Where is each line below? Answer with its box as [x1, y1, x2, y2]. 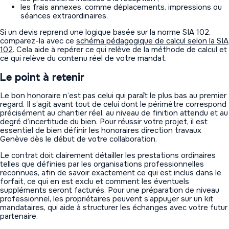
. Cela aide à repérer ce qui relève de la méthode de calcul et [13, 44, 227, 55]
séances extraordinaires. [20, 10, 108, 21]
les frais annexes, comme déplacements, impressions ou [20, 2, 222, 12]
